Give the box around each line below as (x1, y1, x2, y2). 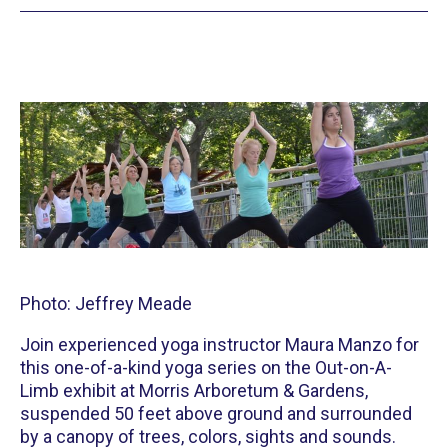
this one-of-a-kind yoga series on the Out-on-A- (20, 356, 392, 378)
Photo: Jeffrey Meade (20, 292, 192, 314)
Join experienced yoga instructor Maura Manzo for (20, 333, 419, 355)
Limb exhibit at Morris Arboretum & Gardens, (20, 379, 368, 401)
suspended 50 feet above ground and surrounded (20, 402, 412, 424)
